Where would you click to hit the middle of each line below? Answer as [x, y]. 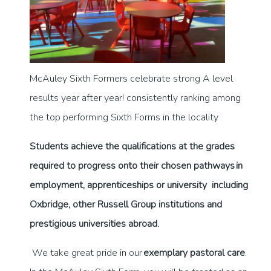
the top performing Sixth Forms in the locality [124, 118]
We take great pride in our [87, 253]
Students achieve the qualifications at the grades [132, 147]
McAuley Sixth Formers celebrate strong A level [131, 79]
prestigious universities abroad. [94, 224]
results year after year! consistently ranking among [135, 98]
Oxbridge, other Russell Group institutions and [126, 205]
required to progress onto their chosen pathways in [136, 166]
